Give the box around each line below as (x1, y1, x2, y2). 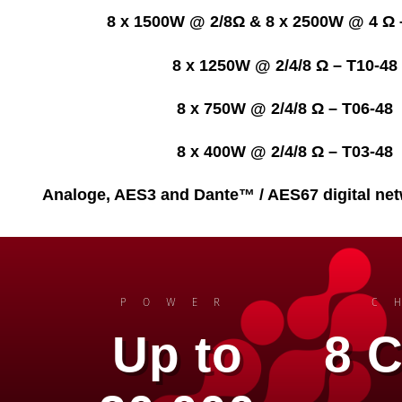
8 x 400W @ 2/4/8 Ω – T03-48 (177, 142, 394, 161)
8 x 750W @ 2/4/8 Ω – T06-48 (177, 99, 394, 118)
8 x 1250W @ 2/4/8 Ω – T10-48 (172, 56, 398, 74)
